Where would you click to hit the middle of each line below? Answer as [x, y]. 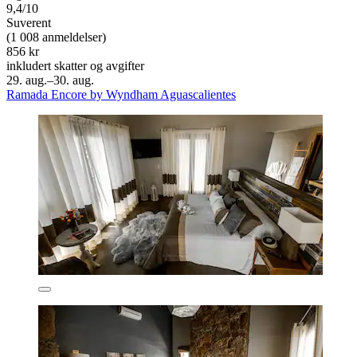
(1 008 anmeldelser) [56, 37]
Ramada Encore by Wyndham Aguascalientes [121, 94]
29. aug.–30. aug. [50, 80]
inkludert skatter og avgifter [75, 65]
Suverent [29, 22]
